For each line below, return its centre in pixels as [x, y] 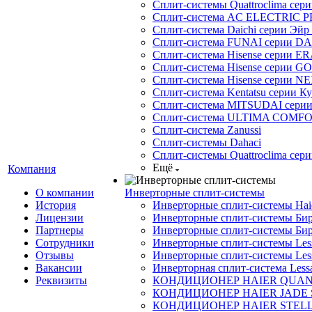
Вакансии [59, 268]
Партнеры [60, 230]
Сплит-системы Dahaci [207, 142]
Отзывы [55, 255]
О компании [65, 193]
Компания [32, 169]
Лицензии [60, 218]
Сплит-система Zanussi [207, 130]
